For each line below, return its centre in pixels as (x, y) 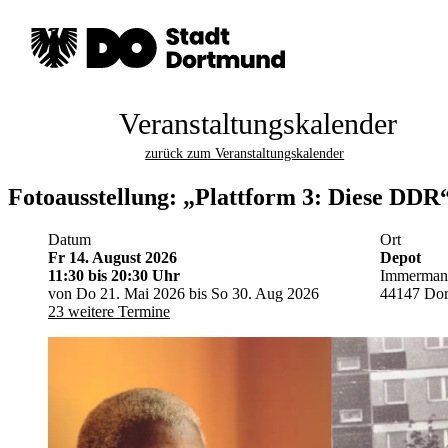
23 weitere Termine (109, 311)
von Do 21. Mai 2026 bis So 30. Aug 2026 (183, 293)
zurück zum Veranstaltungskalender (245, 153)
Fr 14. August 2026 (112, 257)
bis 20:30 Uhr (134, 275)
